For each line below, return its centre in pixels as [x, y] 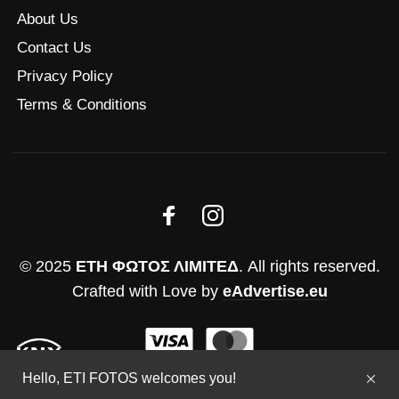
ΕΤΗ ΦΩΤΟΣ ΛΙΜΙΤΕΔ [157, 267]
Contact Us [54, 48]
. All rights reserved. [309, 267]
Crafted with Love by [147, 292]
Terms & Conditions [82, 105]
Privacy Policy [65, 77]
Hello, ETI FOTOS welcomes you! [129, 378]
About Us [48, 20]
